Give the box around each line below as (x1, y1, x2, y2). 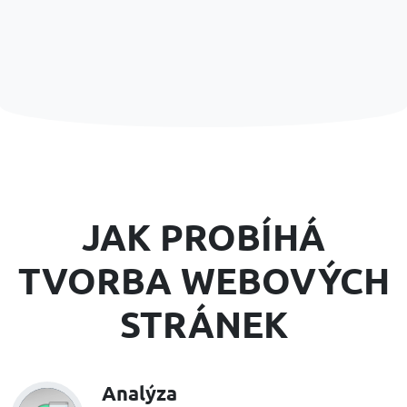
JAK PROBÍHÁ (82, 212, 325, 260)
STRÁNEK (119, 299, 288, 347)
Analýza (102, 380, 177, 405)
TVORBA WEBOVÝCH (17, 255, 390, 303)
